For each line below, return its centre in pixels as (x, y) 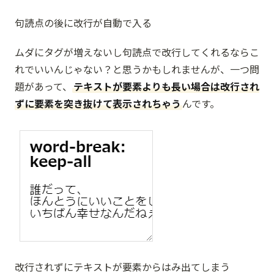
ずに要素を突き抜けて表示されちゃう (98, 104)
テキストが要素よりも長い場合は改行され (166, 87)
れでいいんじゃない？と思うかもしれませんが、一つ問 (137, 69)
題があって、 (43, 87)
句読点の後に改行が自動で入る (83, 23)
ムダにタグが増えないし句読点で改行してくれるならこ (137, 52)
